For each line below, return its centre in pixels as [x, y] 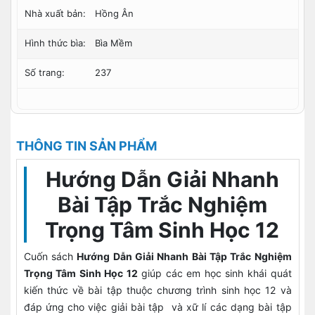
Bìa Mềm [113, 43]
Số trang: [44, 72]
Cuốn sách [50, 256]
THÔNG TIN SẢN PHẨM [86, 146]
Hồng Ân [114, 13]
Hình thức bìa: [55, 43]
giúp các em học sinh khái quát [214, 273]
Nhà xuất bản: [55, 13]
